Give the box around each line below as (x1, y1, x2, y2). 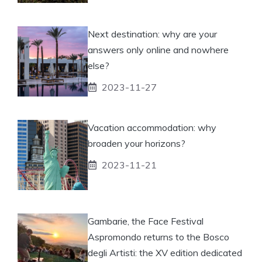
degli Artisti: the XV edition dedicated (88, 246, 242, 258)
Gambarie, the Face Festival (88, 215, 204, 227)
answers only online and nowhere (88, 43, 229, 56)
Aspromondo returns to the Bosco (88, 230, 229, 243)
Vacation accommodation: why (88, 121, 216, 133)
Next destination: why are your (88, 27, 217, 40)
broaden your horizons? (88, 137, 185, 149)
